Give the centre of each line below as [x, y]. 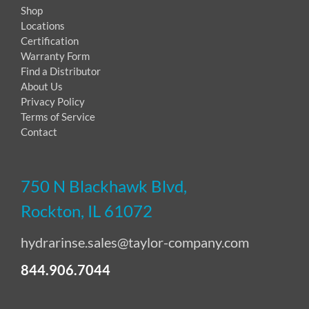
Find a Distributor [61, 71]
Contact [39, 131]
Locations [43, 25]
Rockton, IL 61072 [87, 210]
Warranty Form [55, 56]
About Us [42, 86]
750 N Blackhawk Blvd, [104, 186]
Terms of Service [58, 116]
